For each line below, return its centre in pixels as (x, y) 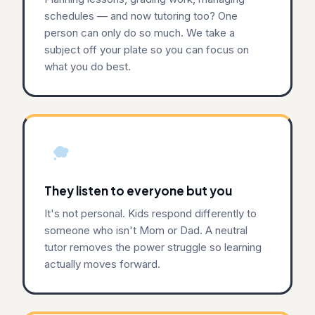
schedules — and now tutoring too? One (141, 15)
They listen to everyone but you (138, 190)
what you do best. (88, 66)
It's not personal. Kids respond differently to (150, 213)
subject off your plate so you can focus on (147, 49)
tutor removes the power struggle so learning (153, 247)
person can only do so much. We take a (140, 32)
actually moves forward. (102, 264)
